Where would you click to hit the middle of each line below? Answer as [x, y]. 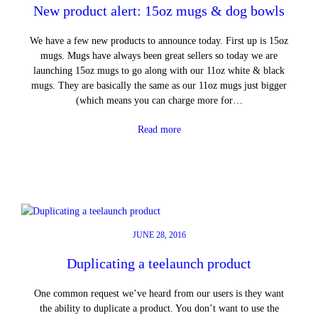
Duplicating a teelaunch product [159, 264]
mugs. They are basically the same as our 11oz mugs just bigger [159, 85]
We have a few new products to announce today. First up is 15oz [159, 40]
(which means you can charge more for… [159, 100]
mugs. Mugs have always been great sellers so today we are [159, 55]
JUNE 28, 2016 [159, 235]
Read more [159, 129]
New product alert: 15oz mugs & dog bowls [159, 10]
